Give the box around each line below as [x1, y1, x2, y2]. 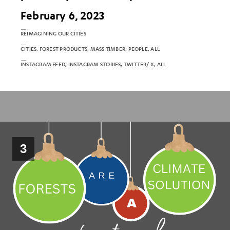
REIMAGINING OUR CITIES [21, 30, 86, 37]
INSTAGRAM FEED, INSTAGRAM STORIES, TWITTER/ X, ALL [21, 61, 166, 68]
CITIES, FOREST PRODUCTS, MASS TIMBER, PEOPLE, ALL [21, 45, 160, 52]
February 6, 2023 [21, 8, 105, 22]
